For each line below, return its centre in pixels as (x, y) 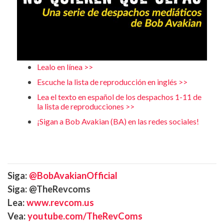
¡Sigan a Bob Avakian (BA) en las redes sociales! (118, 121)
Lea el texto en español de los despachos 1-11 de (119, 96)
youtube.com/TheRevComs (85, 216)
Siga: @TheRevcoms (49, 189)
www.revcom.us (60, 202)
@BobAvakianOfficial (73, 175)
